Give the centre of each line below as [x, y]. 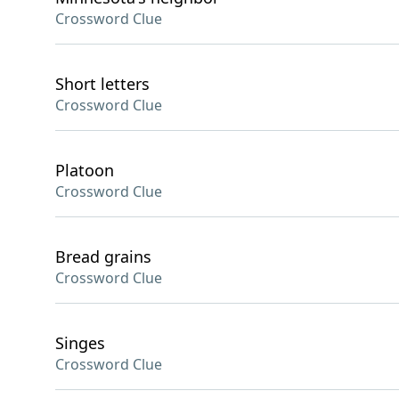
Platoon [85, 170]
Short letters [102, 84]
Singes [80, 343]
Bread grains [103, 256]
